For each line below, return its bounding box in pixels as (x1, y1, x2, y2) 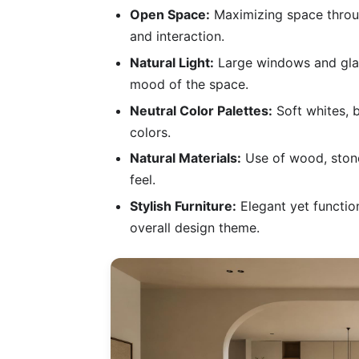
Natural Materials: (130, 150, 241, 167)
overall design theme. (130, 219, 260, 236)
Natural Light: (130, 54, 214, 71)
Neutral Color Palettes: (130, 102, 272, 119)
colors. (130, 123, 171, 140)
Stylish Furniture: (130, 197, 236, 214)
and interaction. (130, 28, 224, 45)
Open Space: (130, 6, 210, 23)
